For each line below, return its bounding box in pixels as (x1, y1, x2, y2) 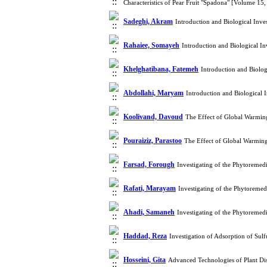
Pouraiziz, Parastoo (123, 136, 182, 145)
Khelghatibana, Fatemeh (123, 65, 198, 73)
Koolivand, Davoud (123, 113, 183, 121)
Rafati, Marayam (123, 184, 176, 193)
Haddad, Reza (123, 232, 167, 240)
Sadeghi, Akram (123, 17, 173, 26)
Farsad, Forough (123, 160, 175, 169)
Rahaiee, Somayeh (123, 41, 179, 49)
